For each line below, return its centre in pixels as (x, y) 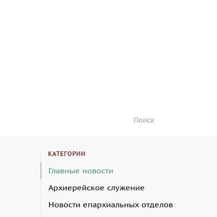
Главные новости (81, 170)
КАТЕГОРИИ (67, 154)
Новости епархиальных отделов (110, 204)
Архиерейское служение (96, 187)
